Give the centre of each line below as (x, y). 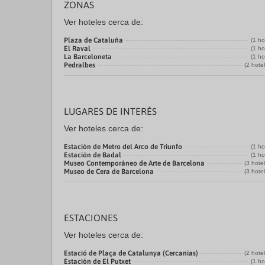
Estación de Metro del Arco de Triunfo (123, 147)
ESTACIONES (91, 218)
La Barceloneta (88, 57)
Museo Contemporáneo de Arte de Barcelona (134, 163)
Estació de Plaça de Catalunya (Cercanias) (131, 253)
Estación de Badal (93, 155)
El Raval (77, 49)
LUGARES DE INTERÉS (110, 111)
